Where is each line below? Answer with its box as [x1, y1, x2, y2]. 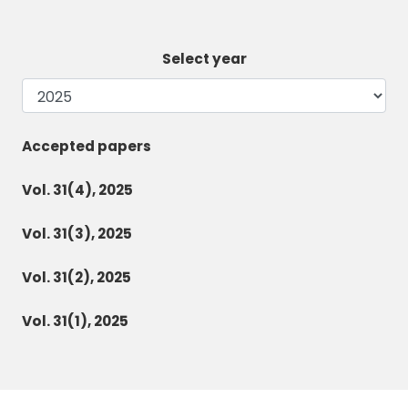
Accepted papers [22, 137, 151, 157]
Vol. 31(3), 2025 [22, 224, 132, 244]
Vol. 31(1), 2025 [22, 311, 128, 331]
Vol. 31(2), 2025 [22, 268, 131, 288]
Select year [161, 49, 247, 69]
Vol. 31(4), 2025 [22, 180, 133, 200]
